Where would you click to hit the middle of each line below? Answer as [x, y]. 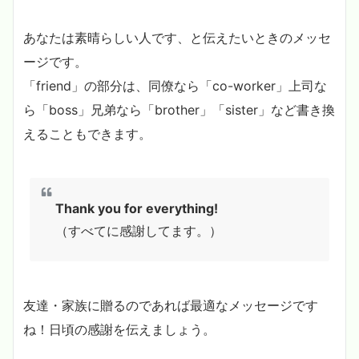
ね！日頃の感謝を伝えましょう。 [119, 329]
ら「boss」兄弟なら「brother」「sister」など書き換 [179, 109]
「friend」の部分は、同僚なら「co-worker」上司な [175, 85]
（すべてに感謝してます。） [139, 230]
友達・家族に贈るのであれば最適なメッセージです [171, 305]
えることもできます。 [87, 133]
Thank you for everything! [137, 208]
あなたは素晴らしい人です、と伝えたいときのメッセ [177, 37]
